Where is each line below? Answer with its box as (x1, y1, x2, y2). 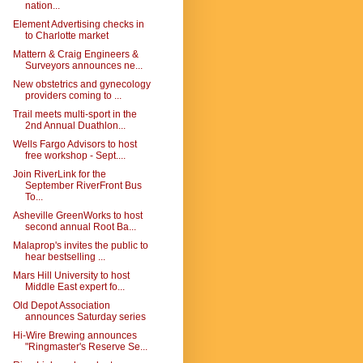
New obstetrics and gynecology (12, 79, 151, 90)
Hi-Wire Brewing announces (12, 330, 137, 341)
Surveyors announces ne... (24, 60, 143, 71)
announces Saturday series (24, 311, 146, 322)
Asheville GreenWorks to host (12, 210, 143, 221)
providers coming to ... (24, 90, 122, 101)
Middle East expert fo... (24, 281, 125, 293)
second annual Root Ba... (24, 221, 136, 233)
